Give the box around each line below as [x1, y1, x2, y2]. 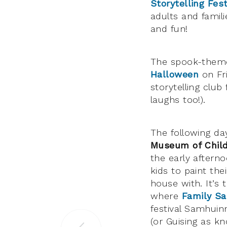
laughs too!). [150, 94, 206, 105]
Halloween [150, 68, 202, 80]
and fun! [150, 23, 188, 34]
